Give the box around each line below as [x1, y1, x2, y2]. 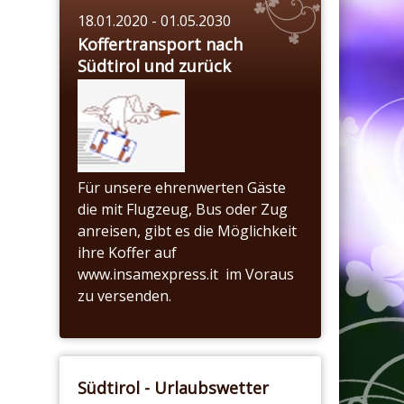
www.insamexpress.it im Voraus [78, 263, 294, 284]
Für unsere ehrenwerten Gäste [78, 177, 286, 197]
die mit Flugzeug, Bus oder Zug [78, 198, 288, 219]
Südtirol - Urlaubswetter [78, 376, 269, 399]
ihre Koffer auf [78, 242, 177, 262]
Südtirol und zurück [78, 54, 231, 77]
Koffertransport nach [78, 32, 243, 55]
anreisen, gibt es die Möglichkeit [78, 220, 297, 241]
